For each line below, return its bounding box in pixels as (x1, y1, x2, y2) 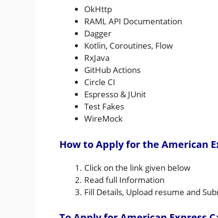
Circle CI (84, 76, 115, 88)
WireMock (84, 113, 123, 125)
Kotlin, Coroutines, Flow (84, 40, 173, 52)
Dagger (84, 28, 111, 39)
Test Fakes (84, 101, 124, 112)
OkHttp (84, 3, 112, 15)
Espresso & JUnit (84, 89, 146, 100)
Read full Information (84, 174, 164, 185)
